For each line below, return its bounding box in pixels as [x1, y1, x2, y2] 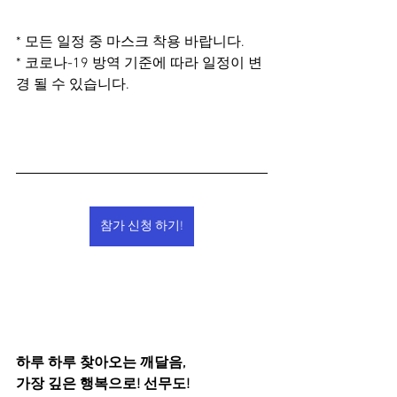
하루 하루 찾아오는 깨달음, [16, 354, 185, 372]
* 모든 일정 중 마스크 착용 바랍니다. [16, 34, 245, 51]
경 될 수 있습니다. [16, 76, 129, 94]
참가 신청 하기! [100, 219, 183, 234]
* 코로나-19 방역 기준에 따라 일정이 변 [16, 55, 262, 73]
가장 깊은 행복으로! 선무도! [16, 376, 190, 393]
